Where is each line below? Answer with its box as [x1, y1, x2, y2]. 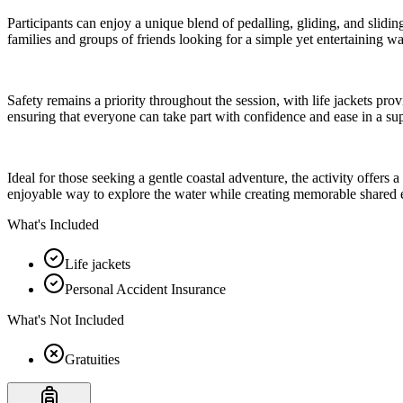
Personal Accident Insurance [65, 281, 226, 297]
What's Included [7, 216, 99, 232]
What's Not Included [7, 311, 124, 327]
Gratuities [65, 351, 120, 367]
